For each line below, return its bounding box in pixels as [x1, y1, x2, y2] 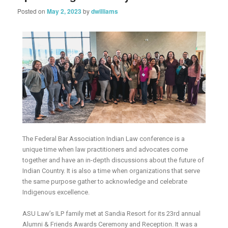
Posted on [17, 6, 47, 15]
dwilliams [91, 6, 119, 16]
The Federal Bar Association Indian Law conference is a [22, 134, 185, 142]
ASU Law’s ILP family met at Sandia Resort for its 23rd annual [22, 210, 201, 218]
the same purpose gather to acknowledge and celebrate [22, 177, 188, 185]
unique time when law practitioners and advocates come [22, 145, 188, 153]
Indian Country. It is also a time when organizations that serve [22, 166, 201, 175]
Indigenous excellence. [22, 188, 90, 196]
